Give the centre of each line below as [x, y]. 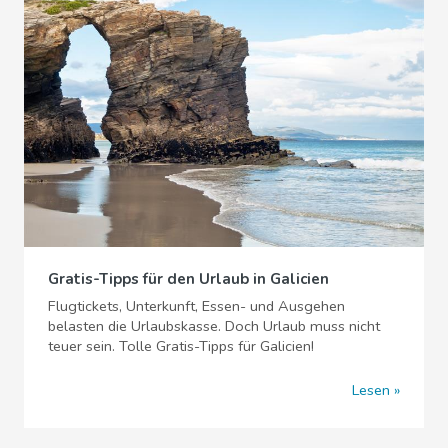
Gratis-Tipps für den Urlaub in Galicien [188, 278]
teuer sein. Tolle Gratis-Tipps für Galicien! [181, 345]
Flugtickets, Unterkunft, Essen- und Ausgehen [196, 305]
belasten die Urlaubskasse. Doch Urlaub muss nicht [214, 325]
